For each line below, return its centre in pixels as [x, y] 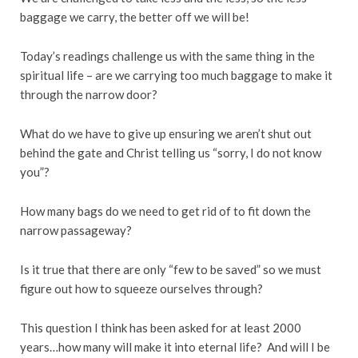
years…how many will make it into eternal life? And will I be [175, 346]
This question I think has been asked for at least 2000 [161, 327]
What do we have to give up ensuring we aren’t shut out [166, 133]
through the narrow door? [89, 94]
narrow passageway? [76, 230]
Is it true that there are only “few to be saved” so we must [171, 269]
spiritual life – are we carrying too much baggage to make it [176, 75]
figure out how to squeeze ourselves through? [141, 288]
